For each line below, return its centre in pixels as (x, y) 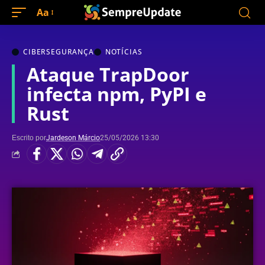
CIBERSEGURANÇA (59, 52)
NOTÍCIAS (124, 52)
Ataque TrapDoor (108, 74)
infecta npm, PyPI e (117, 94)
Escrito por (29, 138)
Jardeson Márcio (73, 138)
